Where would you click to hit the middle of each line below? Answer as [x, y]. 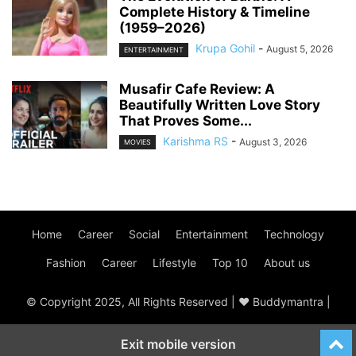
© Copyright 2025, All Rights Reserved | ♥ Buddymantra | [178, 301]
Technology [294, 234]
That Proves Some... [186, 120]
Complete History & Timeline [215, 12]
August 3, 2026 [273, 141]
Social [144, 234]
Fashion [66, 262]
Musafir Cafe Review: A [197, 89]
